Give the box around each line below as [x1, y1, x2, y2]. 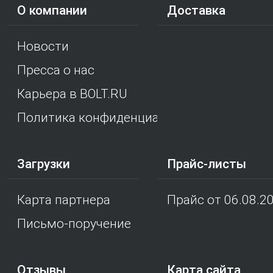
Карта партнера [17, 193, 110, 208]
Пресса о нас [17, 63, 94, 78]
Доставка [167, 3, 225, 18]
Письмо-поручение [17, 216, 131, 232]
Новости [17, 39, 69, 54]
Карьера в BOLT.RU [17, 87, 127, 102]
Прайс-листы [167, 157, 246, 172]
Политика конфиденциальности [17, 110, 208, 126]
